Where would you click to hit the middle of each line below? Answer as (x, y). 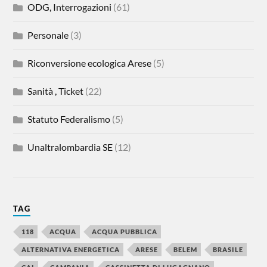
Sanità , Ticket (56, 91)
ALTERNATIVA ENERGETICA (71, 249)
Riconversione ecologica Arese (90, 63)
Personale (48, 35)
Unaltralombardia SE (70, 147)
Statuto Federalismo (69, 119)
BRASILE (228, 249)
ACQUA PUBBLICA (125, 231)
